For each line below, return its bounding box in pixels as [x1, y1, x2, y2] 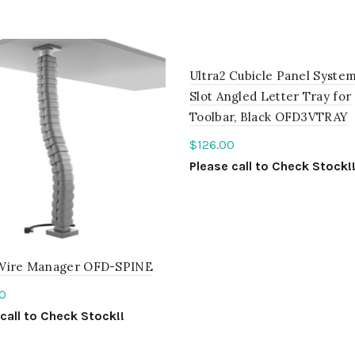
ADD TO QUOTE [206, 191, 299, 207]
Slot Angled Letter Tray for [189, 89, 352, 105]
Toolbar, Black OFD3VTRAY [189, 109, 349, 125]
